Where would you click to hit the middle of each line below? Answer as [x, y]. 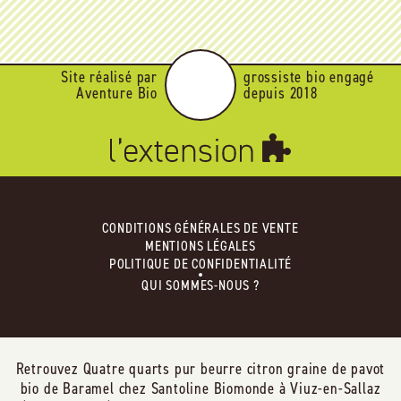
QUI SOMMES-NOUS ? [200, 286]
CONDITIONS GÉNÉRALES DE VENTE [200, 228]
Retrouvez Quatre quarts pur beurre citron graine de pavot [200, 369]
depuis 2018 [281, 94]
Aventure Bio [117, 94]
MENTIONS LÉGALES [200, 246]
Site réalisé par [109, 77]
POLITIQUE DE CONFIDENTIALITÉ [200, 264]
